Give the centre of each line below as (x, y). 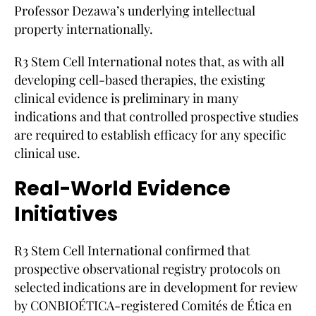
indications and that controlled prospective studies (156, 116)
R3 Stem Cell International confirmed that (132, 250)
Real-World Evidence (122, 188)
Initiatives (66, 214)
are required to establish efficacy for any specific (150, 134)
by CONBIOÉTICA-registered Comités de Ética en (153, 305)
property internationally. (84, 29)
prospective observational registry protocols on (147, 268)
